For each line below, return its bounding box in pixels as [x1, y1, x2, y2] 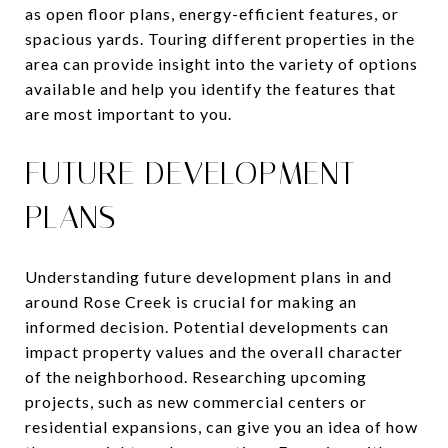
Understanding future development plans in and [25, 266, 392, 286]
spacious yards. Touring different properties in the [25, 28, 415, 48]
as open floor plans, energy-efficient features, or [25, 3, 399, 23]
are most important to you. [25, 103, 232, 123]
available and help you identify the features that [25, 78, 396, 98]
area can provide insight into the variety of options [25, 53, 418, 73]
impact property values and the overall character [25, 341, 403, 361]
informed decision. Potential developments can [25, 316, 389, 336]
